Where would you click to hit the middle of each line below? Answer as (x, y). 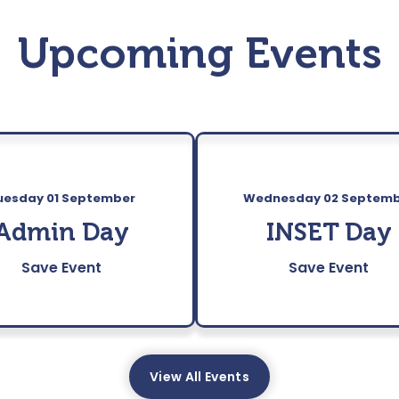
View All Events (199, 377)
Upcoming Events (199, 53)
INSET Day (329, 232)
